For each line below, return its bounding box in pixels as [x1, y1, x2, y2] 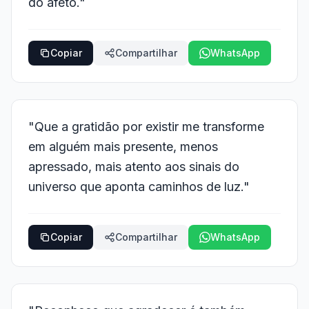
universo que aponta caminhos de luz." [28, 179, 250, 194]
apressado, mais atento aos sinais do [28, 159, 239, 174]
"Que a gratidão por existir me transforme [28, 119, 264, 134]
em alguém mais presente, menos [28, 139, 218, 154]
